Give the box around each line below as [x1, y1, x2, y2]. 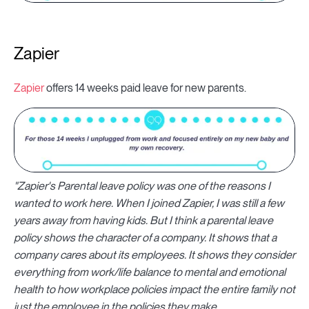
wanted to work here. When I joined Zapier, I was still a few [14, 197, 284, 210]
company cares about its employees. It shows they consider [14, 248, 295, 262]
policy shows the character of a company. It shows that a [14, 231, 277, 245]
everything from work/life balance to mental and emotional [14, 266, 286, 279]
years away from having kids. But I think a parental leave [14, 214, 273, 228]
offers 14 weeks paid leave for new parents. [44, 81, 246, 94]
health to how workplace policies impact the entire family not [14, 283, 295, 297]
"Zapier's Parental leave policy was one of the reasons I [14, 179, 270, 193]
